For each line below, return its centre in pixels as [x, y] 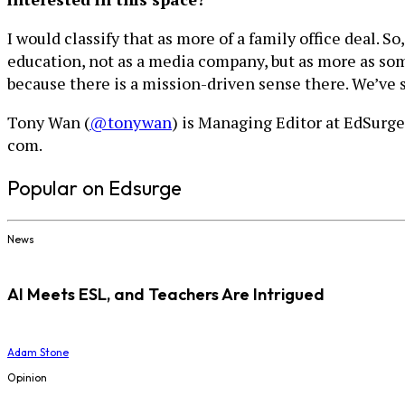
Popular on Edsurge [94, 188]
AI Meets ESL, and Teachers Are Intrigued [166, 294]
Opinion [27, 377]
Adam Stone [38, 352]
